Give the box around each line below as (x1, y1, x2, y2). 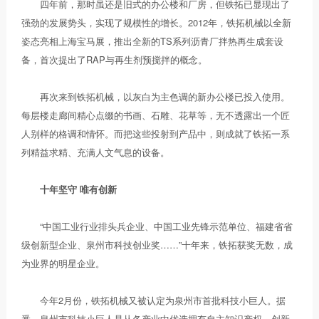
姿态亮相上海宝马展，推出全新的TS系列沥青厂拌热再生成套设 (21, 33, 284, 48)
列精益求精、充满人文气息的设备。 (21, 145, 170, 159)
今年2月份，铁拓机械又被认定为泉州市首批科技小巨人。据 (21, 293, 286, 307)
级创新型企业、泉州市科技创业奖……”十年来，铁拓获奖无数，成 (21, 237, 293, 251)
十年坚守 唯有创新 (40, 182, 117, 196)
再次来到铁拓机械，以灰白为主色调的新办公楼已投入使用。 (21, 89, 291, 103)
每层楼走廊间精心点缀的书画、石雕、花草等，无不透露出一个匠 (21, 108, 291, 122)
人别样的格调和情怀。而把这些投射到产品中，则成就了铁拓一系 (21, 126, 291, 140)
